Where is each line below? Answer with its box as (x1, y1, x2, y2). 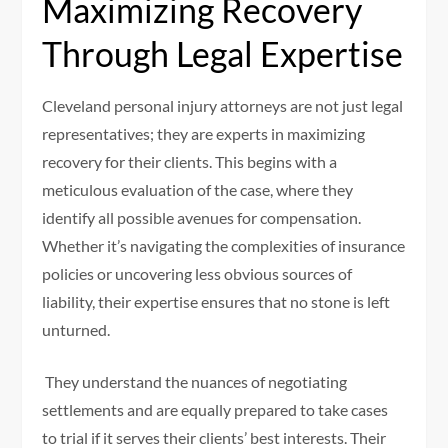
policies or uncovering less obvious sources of (42, 264, 353, 284)
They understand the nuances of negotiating (42, 372, 348, 392)
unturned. (42, 320, 111, 340)
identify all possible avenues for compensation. (42, 208, 362, 228)
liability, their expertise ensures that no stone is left (42, 292, 391, 312)
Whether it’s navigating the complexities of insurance (42, 236, 406, 256)
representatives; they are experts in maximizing (42, 124, 366, 144)
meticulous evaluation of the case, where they (42, 180, 354, 200)
